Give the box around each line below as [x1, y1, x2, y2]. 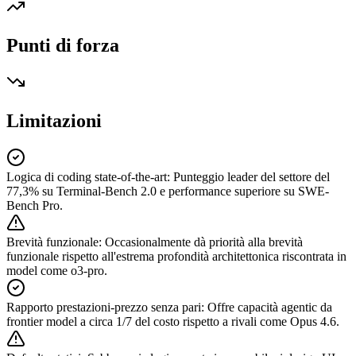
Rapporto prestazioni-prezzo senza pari [6, 300, 201, 314]
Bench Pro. [6, 199, 63, 212]
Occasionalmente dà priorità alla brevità [105, 235, 303, 249]
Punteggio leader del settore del [173, 170, 330, 184]
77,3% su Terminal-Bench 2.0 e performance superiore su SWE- [6, 184, 329, 198]
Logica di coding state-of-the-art [6, 170, 167, 184]
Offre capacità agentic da [207, 300, 332, 314]
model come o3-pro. [6, 264, 107, 277]
